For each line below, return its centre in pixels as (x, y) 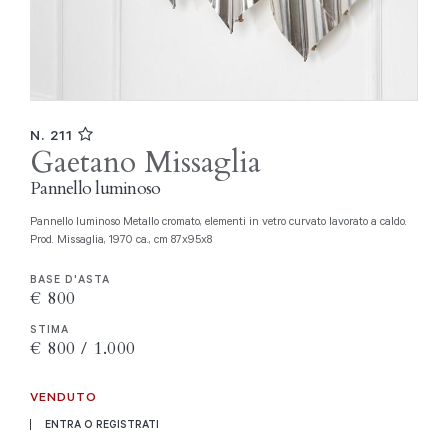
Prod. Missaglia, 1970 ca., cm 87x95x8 (121, 238)
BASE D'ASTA (70, 278)
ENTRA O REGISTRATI (102, 423)
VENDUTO (63, 395)
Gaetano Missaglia (145, 163)
